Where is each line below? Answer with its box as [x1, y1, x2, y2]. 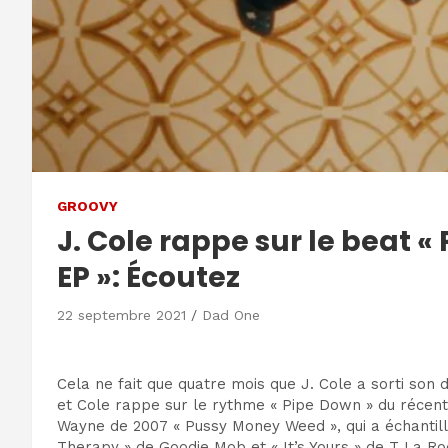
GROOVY [57, 198, 118, 214]
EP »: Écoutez [57, 258, 240, 297]
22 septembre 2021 [57, 307, 186, 323]
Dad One [202, 307, 260, 323]
